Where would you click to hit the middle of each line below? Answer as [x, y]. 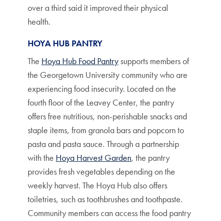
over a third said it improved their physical [98, 8]
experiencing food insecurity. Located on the [102, 89]
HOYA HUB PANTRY [65, 43]
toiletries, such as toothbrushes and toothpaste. [105, 199]
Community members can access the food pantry [109, 213]
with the [42, 158]
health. [40, 21]
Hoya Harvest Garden [93, 158]
